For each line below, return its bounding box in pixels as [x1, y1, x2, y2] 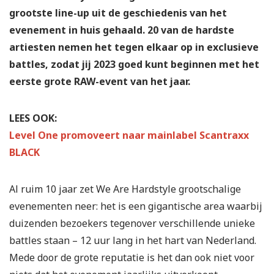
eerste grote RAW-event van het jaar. [9, 74, 190, 88]
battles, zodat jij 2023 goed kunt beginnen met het [9, 57, 259, 71]
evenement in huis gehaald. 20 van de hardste [9, 23, 234, 37]
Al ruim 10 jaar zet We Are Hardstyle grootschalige [9, 182, 241, 196]
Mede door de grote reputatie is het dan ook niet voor [9, 250, 254, 264]
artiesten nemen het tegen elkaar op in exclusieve [9, 40, 259, 54]
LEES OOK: [9, 111, 59, 125]
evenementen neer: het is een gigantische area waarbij [9, 199, 262, 213]
